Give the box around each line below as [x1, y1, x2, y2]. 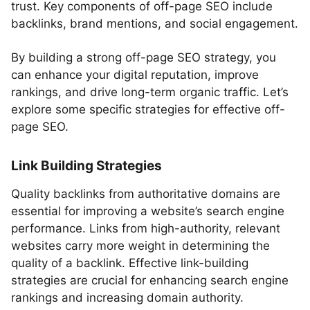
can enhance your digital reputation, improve [11, 68, 259, 82]
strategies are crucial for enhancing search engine [11, 273, 289, 287]
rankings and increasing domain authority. [11, 291, 244, 304]
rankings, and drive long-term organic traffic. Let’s [11, 85, 289, 99]
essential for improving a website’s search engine [11, 204, 284, 218]
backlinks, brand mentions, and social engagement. [11, 17, 298, 30]
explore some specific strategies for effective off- [11, 102, 285, 116]
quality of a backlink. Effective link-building [11, 256, 248, 270]
